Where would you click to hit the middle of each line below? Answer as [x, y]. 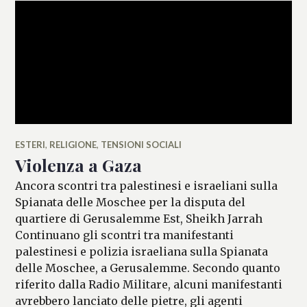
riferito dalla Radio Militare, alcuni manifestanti [149, 284]
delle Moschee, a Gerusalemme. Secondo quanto [148, 268]
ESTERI [30, 144]
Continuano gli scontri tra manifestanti [125, 235]
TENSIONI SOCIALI [142, 144]
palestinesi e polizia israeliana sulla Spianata [142, 251]
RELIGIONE [73, 144]
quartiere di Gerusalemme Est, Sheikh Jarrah [139, 218]
